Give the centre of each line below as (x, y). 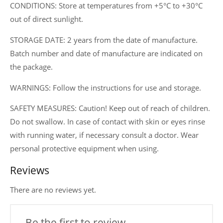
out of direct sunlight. (47, 19)
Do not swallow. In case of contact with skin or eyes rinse (108, 122)
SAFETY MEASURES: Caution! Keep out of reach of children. (110, 108)
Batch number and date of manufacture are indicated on (106, 53)
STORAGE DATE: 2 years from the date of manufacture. (104, 40)
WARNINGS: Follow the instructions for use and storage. (106, 87)
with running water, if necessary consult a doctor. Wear (104, 135)
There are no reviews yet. (53, 189)
